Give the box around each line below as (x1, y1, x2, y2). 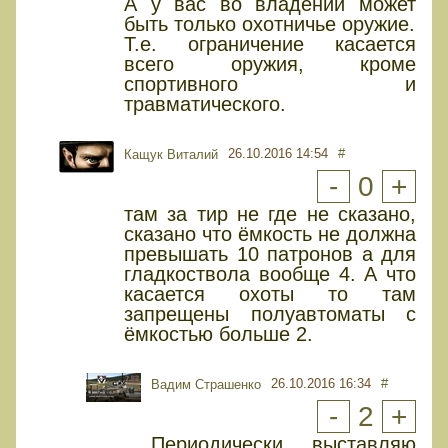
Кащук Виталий (124, 147, 218, 163)
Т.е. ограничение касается (124, 33, 416, 56)
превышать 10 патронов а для (124, 243, 416, 266)
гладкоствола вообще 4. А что (124, 263, 416, 286)
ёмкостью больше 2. (124, 323, 313, 346)
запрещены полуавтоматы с (124, 303, 416, 326)
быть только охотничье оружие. (124, 13, 415, 36)
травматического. (124, 93, 286, 116)
